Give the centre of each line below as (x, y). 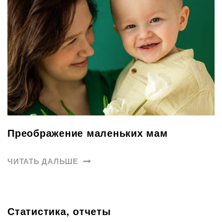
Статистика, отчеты (59, 211)
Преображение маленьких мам (88, 132)
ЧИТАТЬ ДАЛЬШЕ (44, 161)
